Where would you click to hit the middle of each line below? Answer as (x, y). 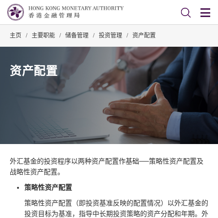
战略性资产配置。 (37, 172)
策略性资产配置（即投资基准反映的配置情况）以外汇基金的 (116, 203)
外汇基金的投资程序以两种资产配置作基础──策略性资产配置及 (107, 161)
